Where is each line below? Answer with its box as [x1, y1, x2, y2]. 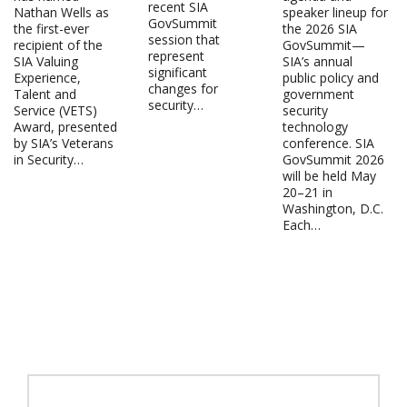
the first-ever [14, 19, 89, 37]
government [282, 84, 354, 103]
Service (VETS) [14, 101, 97, 119]
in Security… [14, 150, 84, 168]
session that [147, 30, 220, 48]
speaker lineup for [282, 3, 388, 21]
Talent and [14, 84, 76, 103]
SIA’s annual [282, 52, 352, 70]
